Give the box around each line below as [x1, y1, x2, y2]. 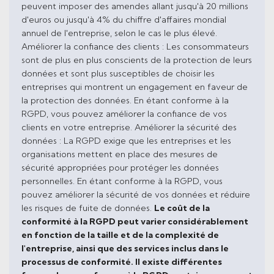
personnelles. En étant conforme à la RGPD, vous [21, 175, 223, 187]
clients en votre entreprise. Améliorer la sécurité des [21, 121, 237, 133]
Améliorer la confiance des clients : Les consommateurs [21, 40, 249, 52]
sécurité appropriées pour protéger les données [21, 161, 219, 173]
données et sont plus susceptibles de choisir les [21, 67, 215, 79]
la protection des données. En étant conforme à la [21, 94, 229, 106]
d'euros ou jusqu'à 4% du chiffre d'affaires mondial [21, 13, 226, 25]
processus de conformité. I [21, 256, 138, 267]
